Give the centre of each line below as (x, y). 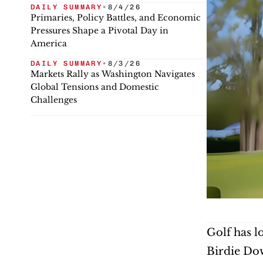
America (49, 43)
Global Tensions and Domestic (95, 87)
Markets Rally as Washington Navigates (113, 74)
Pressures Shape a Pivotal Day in (100, 31)
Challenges (54, 100)
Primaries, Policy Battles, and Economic (116, 18)
